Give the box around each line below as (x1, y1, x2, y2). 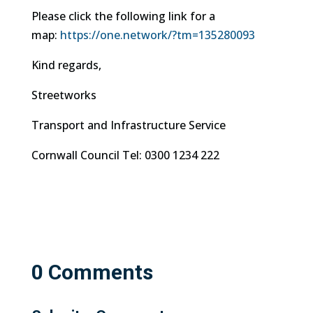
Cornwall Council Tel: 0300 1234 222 (31, 147, 219, 163)
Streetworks (31, 87, 96, 103)
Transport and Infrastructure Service (31, 117, 226, 133)
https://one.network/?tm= (59, 27, 198, 43)
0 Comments (31, 260, 153, 284)
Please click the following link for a (31, 8, 215, 24)
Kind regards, (31, 57, 101, 73)
